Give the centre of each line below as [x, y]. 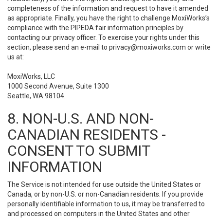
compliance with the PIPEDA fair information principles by [95, 28]
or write [198, 47]
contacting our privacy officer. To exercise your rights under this [103, 37]
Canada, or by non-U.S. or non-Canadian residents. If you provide [105, 194]
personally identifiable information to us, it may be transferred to [106, 204]
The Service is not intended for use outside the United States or [104, 184]
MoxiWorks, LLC [31, 76]
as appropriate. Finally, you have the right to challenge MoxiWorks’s [109, 18]
